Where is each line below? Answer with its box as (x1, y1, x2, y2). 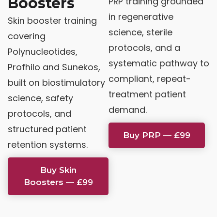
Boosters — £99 (23, 177, 93, 187)
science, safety (8, 92, 73, 104)
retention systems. (8, 138, 88, 151)
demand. (108, 103, 147, 116)
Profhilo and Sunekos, (8, 61, 100, 73)
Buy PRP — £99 (123, 130, 190, 140)
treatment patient (108, 88, 186, 100)
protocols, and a (108, 41, 180, 54)
